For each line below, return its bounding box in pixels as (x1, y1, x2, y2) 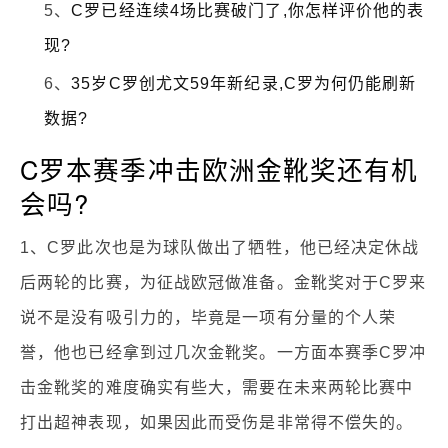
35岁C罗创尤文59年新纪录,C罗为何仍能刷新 (71, 74, 417, 92)
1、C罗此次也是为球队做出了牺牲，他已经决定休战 (20, 238, 420, 256)
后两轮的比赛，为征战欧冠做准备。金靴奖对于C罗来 (20, 273, 427, 291)
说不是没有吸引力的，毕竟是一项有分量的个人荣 (20, 308, 397, 326)
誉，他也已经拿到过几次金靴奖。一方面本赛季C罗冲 (20, 343, 427, 361)
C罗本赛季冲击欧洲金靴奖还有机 (20, 150, 419, 187)
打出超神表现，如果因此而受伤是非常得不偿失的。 (20, 413, 414, 431)
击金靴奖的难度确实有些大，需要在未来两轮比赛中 (20, 378, 414, 396)
